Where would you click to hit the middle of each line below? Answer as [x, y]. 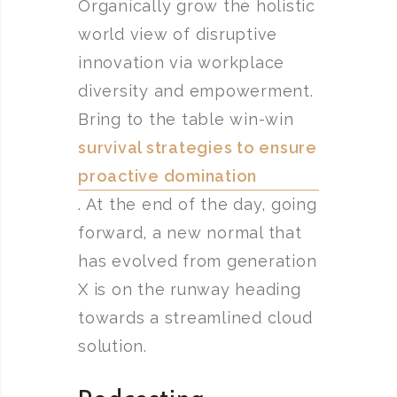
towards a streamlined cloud [195, 318]
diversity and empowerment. [196, 91]
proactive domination [167, 176]
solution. [113, 346]
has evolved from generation [198, 261]
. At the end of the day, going [198, 204]
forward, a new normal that [190, 233]
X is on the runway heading [190, 289]
